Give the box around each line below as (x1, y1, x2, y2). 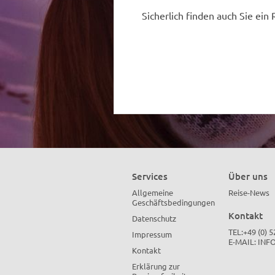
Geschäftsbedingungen (131, 197, 215, 207)
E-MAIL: (228, 236, 258, 247)
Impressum (131, 229, 172, 239)
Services (131, 170, 168, 182)
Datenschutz (131, 213, 176, 223)
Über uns (228, 170, 268, 182)
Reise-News (228, 187, 269, 198)
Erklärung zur (131, 261, 180, 271)
